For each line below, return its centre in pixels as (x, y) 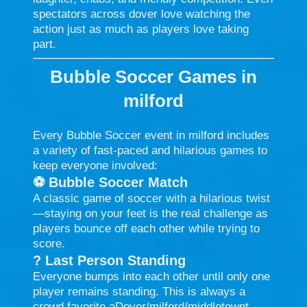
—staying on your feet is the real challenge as (150, 213)
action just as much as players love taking (141, 29)
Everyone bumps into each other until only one (151, 276)
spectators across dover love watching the (142, 14)
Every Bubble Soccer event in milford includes (151, 135)
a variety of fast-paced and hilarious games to (150, 150)
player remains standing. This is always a (139, 291)
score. (49, 243)
